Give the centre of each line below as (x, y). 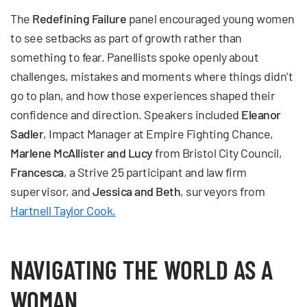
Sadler (27, 133)
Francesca (37, 172)
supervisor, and (51, 191)
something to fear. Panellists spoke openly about (134, 57)
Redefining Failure (79, 18)
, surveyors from (222, 191)
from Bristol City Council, (217, 152)
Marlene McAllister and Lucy (82, 152)
